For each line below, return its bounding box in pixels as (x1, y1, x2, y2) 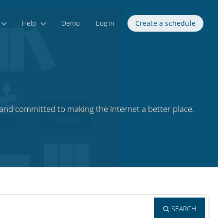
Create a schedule (135, 18, 196, 28)
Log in (96, 18, 115, 28)
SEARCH (169, 204, 196, 213)
